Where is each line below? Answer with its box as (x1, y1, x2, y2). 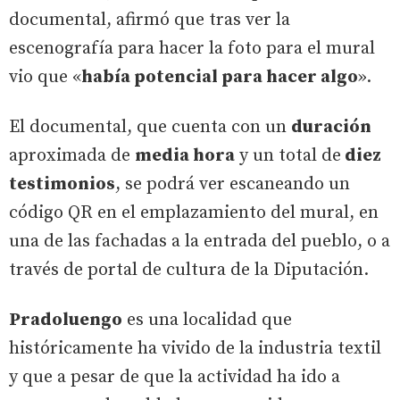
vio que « (9, 65, 81, 88)
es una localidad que (122, 308, 292, 331)
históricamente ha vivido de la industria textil (9, 337, 381, 360)
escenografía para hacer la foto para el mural (9, 37, 375, 60)
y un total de (235, 144, 341, 167)
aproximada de (9, 144, 135, 167)
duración (291, 115, 371, 138)
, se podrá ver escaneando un (115, 172, 350, 196)
